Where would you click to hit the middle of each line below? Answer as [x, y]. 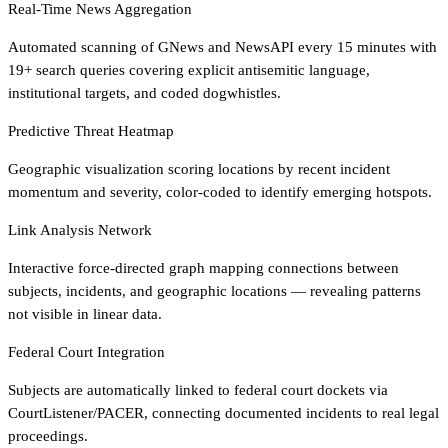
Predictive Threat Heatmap [91, 130]
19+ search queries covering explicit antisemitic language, [189, 69]
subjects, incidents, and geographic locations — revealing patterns [214, 290]
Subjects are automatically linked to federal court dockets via [198, 389]
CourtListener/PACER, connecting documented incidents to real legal [223, 412]
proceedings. [48, 435]
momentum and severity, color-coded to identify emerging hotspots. [220, 191]
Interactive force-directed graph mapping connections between [203, 267]
